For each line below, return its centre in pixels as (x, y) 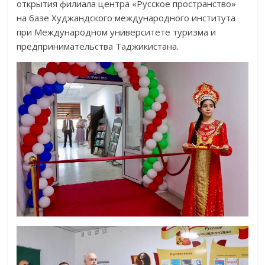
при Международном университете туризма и (117, 32)
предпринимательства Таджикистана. (98, 46)
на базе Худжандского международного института (126, 18)
